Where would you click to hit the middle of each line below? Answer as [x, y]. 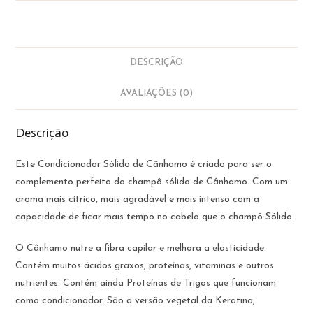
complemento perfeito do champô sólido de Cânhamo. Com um [152, 182]
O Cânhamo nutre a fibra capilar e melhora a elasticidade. [141, 248]
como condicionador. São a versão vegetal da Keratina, [136, 300]
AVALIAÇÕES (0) [156, 93]
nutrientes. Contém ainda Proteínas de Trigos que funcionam [146, 283]
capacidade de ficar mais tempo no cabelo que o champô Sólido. [155, 217]
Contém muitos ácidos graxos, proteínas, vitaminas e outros [145, 265]
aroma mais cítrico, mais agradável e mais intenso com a [138, 199]
